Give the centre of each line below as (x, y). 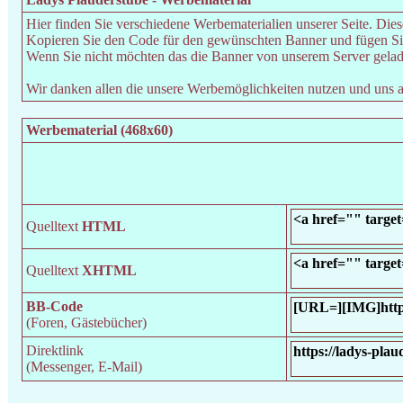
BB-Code (54, 306)
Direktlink (55, 350)
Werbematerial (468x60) (99, 130)
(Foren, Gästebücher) (86, 322)
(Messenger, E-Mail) (84, 367)
